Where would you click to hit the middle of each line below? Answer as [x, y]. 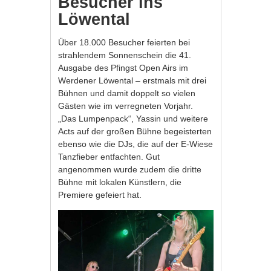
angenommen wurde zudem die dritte [130, 169]
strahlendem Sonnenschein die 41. [125, 55]
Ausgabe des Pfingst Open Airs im [123, 67]
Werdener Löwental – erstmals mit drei [132, 80]
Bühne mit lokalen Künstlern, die [120, 182]
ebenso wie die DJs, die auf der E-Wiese [136, 144]
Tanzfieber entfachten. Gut [109, 156]
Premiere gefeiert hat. [100, 194]
